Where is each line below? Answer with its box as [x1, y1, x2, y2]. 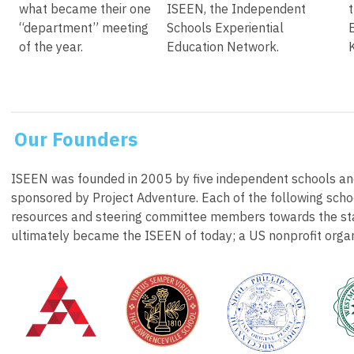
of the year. [19, 38, 83, 55]
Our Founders [14, 126, 137, 152]
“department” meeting [19, 19, 149, 36]
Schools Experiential [167, 19, 284, 36]
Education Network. [167, 38, 282, 55]
